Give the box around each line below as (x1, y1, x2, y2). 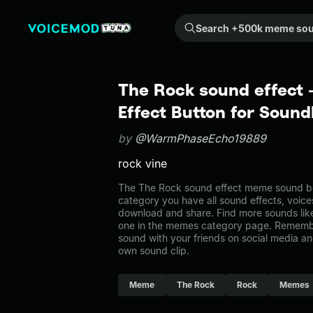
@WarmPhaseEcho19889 (135, 131, 266, 145)
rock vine (118, 156, 167, 170)
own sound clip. (118, 245, 189, 256)
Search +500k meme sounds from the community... (182, 15, 191, 27)
